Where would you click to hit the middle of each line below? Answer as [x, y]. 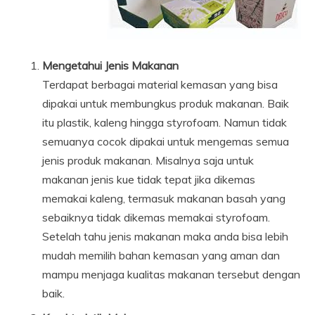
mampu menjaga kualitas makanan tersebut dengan [171, 274]
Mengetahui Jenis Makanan [110, 65]
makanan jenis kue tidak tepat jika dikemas [149, 179]
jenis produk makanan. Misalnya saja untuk [148, 160]
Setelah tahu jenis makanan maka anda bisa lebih [165, 236]
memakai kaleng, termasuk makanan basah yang [164, 198]
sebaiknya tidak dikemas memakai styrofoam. [156, 217]
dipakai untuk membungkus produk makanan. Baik [166, 103]
